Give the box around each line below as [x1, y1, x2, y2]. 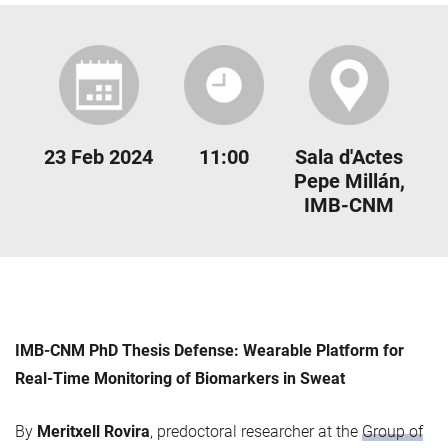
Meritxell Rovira [37, 421, 150, 441]
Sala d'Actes [295, 144, 404, 169]
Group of [362, 421, 423, 441]
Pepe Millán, [293, 168, 405, 193]
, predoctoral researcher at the [150, 421, 362, 441]
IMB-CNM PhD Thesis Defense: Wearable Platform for [15, 340, 404, 360]
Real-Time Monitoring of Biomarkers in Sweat [15, 368, 345, 388]
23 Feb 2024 [44, 144, 154, 169]
